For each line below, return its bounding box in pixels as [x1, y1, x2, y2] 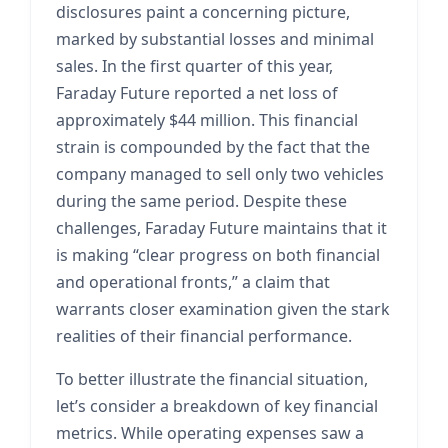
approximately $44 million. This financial [56, 109, 358, 131]
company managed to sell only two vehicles [56, 163, 384, 185]
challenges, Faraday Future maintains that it [56, 217, 387, 239]
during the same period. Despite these [56, 190, 347, 212]
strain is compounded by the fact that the [56, 136, 370, 158]
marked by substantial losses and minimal [56, 28, 374, 50]
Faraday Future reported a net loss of [56, 82, 338, 104]
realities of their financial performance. [56, 325, 352, 347]
